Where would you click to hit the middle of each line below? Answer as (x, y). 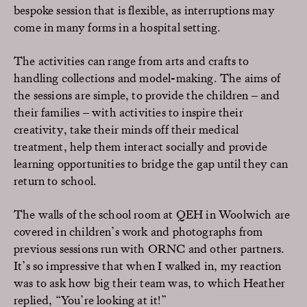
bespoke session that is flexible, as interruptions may (144, 10)
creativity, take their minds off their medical (126, 129)
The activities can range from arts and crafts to (132, 60)
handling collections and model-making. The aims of (147, 77)
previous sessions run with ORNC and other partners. (149, 248)
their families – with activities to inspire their (128, 112)
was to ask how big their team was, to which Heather (150, 282)
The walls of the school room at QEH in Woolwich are (152, 214)
